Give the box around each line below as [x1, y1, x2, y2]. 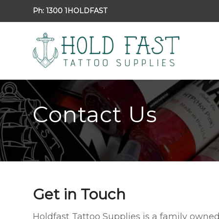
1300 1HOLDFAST [46, 6, 107, 15]
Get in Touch [33, 185, 126, 203]
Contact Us [33, 101, 157, 128]
